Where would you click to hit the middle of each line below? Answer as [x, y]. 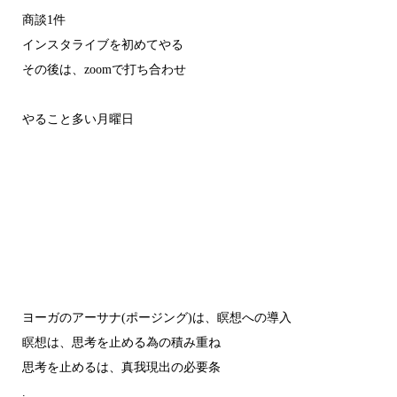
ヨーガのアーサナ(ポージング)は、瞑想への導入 [156, 318]
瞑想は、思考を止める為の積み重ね [121, 343]
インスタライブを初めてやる [102, 45]
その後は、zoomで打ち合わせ [104, 70]
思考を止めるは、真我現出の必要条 [121, 367]
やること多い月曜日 [78, 119]
